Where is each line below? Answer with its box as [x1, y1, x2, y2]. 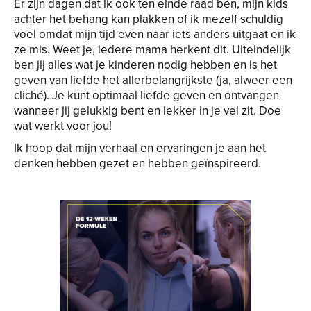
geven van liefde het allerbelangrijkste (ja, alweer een [14, 72, 292, 88]
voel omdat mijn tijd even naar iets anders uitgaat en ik [14, 26, 296, 42]
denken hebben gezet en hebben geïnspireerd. [14, 155, 267, 171]
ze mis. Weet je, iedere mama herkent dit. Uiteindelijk [14, 41, 291, 58]
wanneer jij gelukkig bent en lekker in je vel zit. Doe [14, 102, 281, 119]
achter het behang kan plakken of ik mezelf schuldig [14, 10, 283, 27]
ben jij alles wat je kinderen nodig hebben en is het [14, 56, 277, 73]
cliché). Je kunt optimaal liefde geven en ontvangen [14, 87, 279, 103]
